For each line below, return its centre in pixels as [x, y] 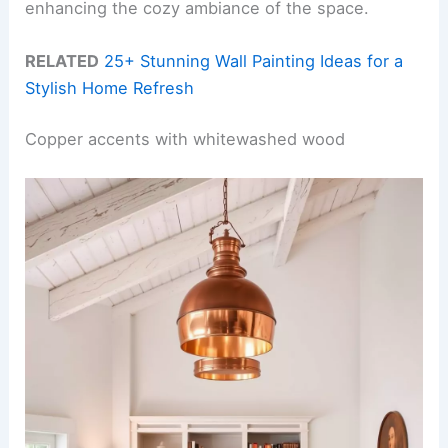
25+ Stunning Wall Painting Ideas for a [254, 60]
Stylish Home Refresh [110, 87]
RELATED [62, 60]
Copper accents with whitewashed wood [185, 139]
